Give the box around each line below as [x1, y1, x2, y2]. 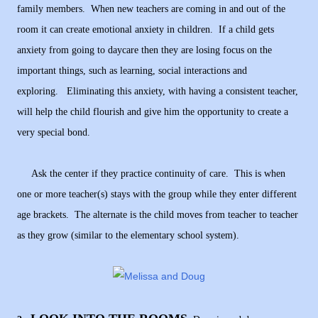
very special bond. [17, 127, 90, 138]
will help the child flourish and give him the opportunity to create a [17, 106, 288, 118]
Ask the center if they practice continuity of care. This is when [17, 168, 285, 180]
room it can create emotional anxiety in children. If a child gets [17, 24, 274, 35]
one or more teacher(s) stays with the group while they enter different [17, 189, 297, 200]
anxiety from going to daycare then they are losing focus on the [17, 45, 272, 56]
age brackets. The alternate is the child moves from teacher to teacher [17, 209, 298, 221]
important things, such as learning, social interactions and [17, 65, 247, 77]
